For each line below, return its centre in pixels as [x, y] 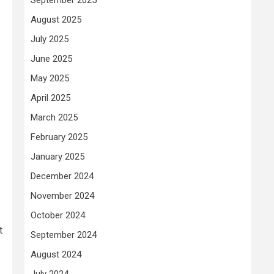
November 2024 [62, 195]
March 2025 [54, 117]
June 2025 [51, 58]
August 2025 [56, 19]
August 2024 [56, 254]
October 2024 [58, 215]
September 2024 [64, 235]
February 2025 [59, 137]
